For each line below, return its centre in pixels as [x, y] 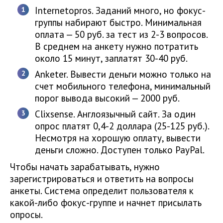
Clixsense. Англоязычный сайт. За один [115, 114]
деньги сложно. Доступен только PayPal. [120, 150]
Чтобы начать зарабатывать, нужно [85, 167]
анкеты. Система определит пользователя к [102, 191]
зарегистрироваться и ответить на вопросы [102, 179]
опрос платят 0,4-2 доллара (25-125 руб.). [122, 126]
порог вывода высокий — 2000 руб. [107, 98]
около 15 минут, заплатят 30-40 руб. [111, 58]
